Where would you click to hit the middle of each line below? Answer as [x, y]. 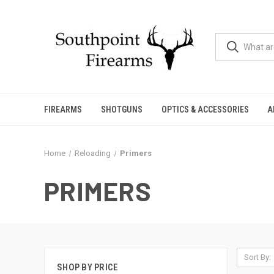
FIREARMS [63, 109]
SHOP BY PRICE [88, 267]
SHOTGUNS [122, 109]
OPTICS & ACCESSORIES [205, 109]
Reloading [92, 153]
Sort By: [257, 257]
